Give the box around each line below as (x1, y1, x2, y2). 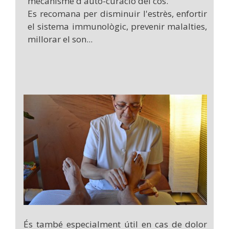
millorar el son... (27, 33, 93, 45)
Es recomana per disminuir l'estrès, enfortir (27, 8, 208, 20)
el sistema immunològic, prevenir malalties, (27, 20, 208, 33)
